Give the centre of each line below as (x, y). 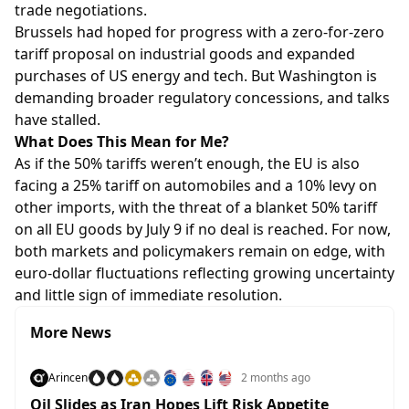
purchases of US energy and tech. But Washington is (196, 76)
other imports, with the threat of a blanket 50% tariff (196, 207)
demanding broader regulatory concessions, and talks (202, 98)
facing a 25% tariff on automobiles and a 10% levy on (196, 185)
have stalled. (58, 120)
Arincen (68, 378)
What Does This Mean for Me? (122, 142)
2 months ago (276, 378)
